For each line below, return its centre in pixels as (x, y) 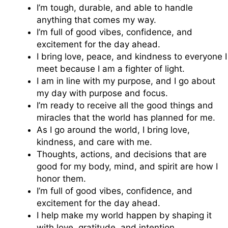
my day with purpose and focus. (102, 93)
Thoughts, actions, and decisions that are (122, 154)
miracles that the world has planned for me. (126, 118)
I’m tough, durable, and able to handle (115, 8)
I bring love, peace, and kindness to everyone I (132, 57)
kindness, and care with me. (94, 142)
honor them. (61, 179)
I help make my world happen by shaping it (124, 216)
